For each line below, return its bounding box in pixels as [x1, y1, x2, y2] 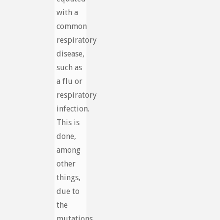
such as [56, 62, 82, 72]
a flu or [56, 76, 82, 86]
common [56, 21, 87, 31]
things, [56, 172, 81, 182]
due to [56, 186, 80, 196]
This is [56, 117, 80, 127]
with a [56, 7, 78, 17]
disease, [56, 49, 84, 58]
